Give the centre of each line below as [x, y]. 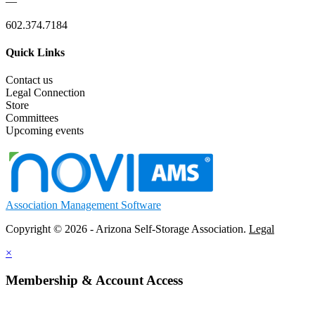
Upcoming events [45, 131]
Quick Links [35, 53]
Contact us [29, 80]
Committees [32, 118]
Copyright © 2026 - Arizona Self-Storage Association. [127, 229]
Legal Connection [45, 93]
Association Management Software [83, 205]
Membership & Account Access [94, 281]
